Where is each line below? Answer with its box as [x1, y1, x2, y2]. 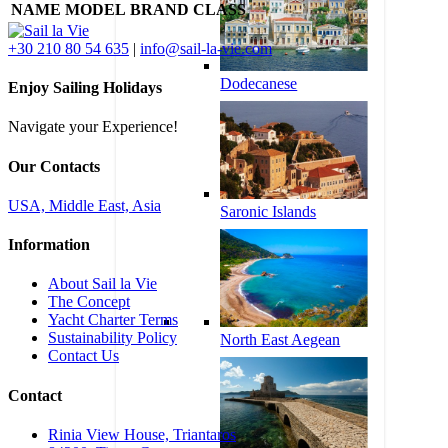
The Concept [48, 293, 130, 311]
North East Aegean [220, 330, 341, 348]
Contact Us [48, 347, 119, 365]
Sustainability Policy [48, 329, 177, 347]
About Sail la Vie [48, 275, 157, 293]
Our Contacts [8, 157, 100, 175]
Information [8, 236, 90, 254]
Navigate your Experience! [8, 118, 178, 136]
